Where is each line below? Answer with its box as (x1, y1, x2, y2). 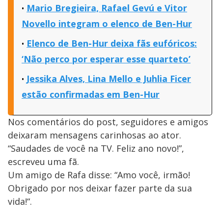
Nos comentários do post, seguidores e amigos (8, 116, 208, 128)
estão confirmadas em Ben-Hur (22, 88, 160, 101)
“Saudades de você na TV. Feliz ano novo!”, (8, 142, 184, 155)
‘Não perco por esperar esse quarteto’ (22, 53, 191, 65)
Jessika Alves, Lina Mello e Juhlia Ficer (27, 73, 191, 85)
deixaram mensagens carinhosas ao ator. (8, 129, 181, 141)
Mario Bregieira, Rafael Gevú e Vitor (27, 2, 187, 14)
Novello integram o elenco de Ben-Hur (22, 18, 192, 30)
